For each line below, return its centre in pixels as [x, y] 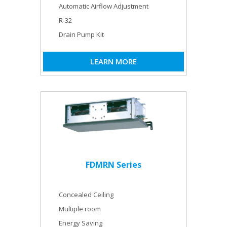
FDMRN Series [113, 164]
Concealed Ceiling [86, 194]
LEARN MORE [113, 62]
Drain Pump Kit [81, 35]
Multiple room [80, 209]
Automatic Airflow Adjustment [104, 6]
